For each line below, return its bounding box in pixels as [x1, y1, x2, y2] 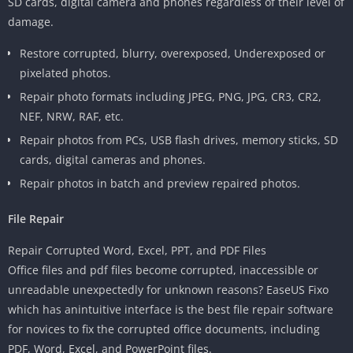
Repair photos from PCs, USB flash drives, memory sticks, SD [20, 132, 338, 147]
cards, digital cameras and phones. [20, 151, 206, 167]
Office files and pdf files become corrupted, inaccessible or [8, 262, 318, 277]
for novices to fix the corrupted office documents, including [8, 321, 320, 336]
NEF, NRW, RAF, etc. [20, 108, 124, 124]
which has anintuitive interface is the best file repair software [8, 301, 333, 317]
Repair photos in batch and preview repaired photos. [20, 175, 300, 191]
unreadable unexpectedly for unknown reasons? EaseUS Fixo [8, 281, 329, 297]
